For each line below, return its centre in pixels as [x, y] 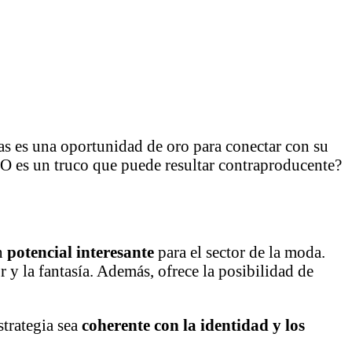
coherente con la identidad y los [193, 325]
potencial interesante [81, 252]
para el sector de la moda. [240, 252]
